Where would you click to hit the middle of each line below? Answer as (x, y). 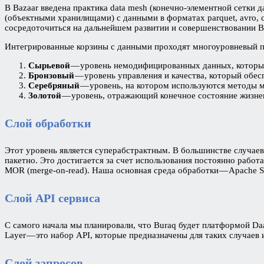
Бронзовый (51, 75)
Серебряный (54, 85)
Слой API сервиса (52, 198)
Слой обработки (48, 123)
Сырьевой (49, 65)
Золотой (45, 95)
